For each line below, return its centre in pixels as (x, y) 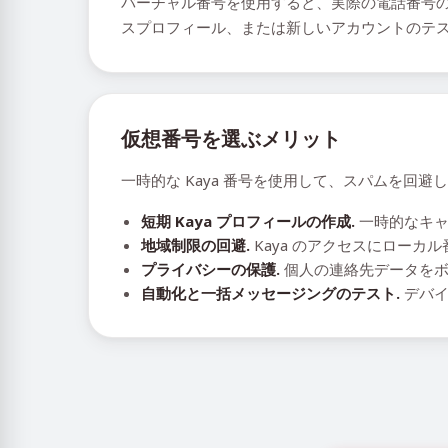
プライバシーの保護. (210, 269)
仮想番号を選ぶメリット (231, 138)
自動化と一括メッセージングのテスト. (270, 293)
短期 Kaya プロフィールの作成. (248, 221)
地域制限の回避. (195, 245)
